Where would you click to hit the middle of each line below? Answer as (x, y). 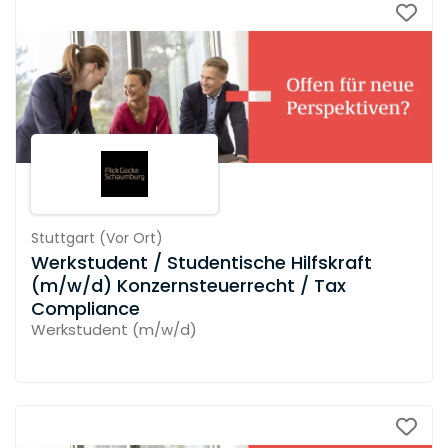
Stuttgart (63, 237)
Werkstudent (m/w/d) (114, 329)
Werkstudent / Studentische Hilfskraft (201, 262)
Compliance (85, 308)
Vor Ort (130, 237)
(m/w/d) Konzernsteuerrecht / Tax (188, 285)
